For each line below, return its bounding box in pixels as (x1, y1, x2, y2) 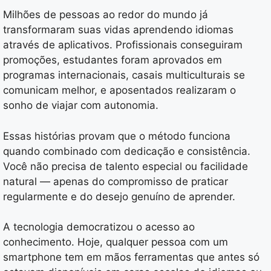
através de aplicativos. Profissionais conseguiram (3, 39, 243, 51)
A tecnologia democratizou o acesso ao (3, 221, 195, 233)
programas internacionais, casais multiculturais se (3, 69, 245, 82)
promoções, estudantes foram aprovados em (3, 54, 222, 67)
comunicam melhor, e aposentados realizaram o (3, 84, 236, 97)
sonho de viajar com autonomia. (3, 99, 158, 112)
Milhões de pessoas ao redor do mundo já (3, 8, 208, 21)
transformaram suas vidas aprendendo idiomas (3, 24, 233, 36)
